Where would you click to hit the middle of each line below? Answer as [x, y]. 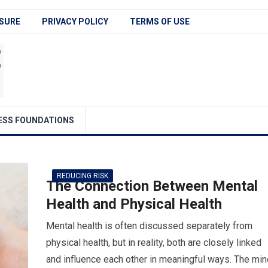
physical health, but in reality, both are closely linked [154, 243]
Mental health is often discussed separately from [149, 226]
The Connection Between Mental [152, 186]
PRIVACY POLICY [75, 22]
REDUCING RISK [83, 176]
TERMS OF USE [160, 22]
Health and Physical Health [134, 204]
